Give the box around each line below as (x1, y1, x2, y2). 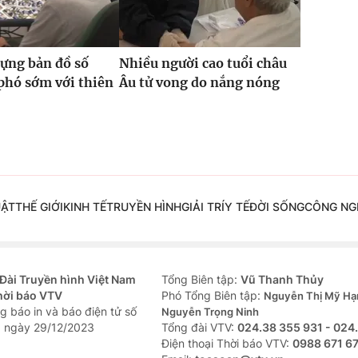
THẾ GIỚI (14, 200, 63, 214)
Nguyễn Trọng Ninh (161, 305, 259, 319)
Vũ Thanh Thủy (241, 272, 324, 287)
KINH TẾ (62, 200, 106, 214)
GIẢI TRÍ (181, 200, 225, 214)
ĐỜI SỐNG (249, 200, 304, 214)
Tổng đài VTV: (161, 320, 237, 335)
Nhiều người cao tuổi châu (118, 55, 287, 72)
